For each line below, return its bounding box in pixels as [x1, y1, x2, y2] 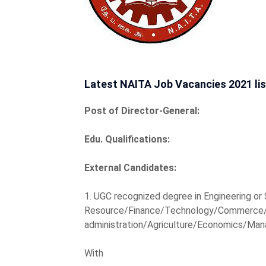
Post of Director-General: [84, 104, 199, 116]
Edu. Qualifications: [84, 133, 170, 145]
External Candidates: [84, 161, 176, 173]
